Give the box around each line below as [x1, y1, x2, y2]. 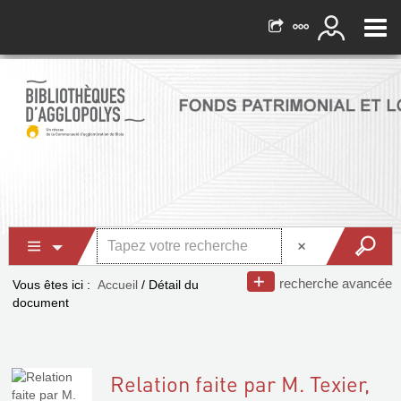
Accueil [98, 277, 138, 292]
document [13, 295, 69, 310]
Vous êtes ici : [13, 277, 90, 292]
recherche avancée [279, 276, 392, 291]
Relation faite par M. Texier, [110, 370, 370, 397]
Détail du [149, 277, 199, 292]
